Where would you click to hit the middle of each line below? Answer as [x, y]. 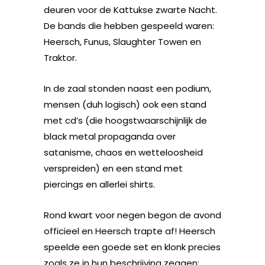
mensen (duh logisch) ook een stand [125, 104]
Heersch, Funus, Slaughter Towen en [122, 42]
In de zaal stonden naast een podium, [127, 88]
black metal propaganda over [110, 136]
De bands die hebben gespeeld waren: [129, 26]
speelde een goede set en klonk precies [132, 247]
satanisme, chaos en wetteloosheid [123, 152]
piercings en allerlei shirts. [99, 184]
